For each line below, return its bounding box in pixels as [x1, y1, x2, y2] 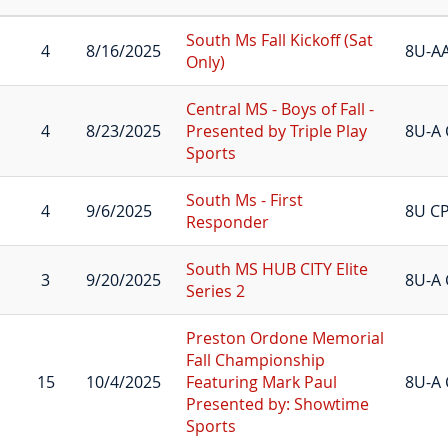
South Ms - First [185, 188, 303, 211]
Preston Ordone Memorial [185, 326, 384, 349]
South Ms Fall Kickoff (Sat [185, 28, 373, 51]
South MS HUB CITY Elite [185, 257, 368, 280]
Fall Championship [185, 348, 325, 371]
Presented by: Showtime [185, 392, 369, 415]
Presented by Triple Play [185, 119, 367, 142]
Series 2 [185, 279, 245, 302]
